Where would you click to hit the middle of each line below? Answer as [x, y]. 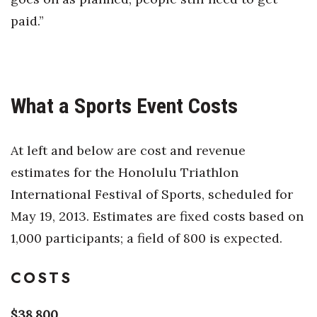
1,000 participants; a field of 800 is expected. [146, 238]
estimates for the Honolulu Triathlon [125, 173]
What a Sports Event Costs [124, 106]
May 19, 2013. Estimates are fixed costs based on [157, 217]
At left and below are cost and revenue [128, 151]
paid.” [27, 21]
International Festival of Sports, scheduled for [152, 195]
